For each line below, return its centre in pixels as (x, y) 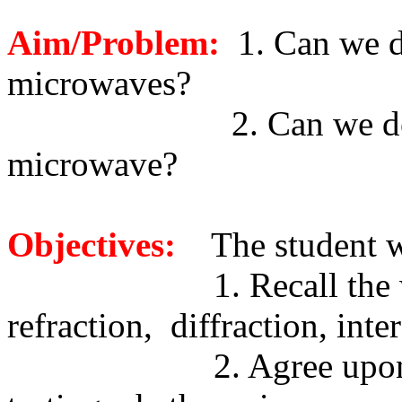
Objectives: (92, 245)
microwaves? (99, 83)
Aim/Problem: (114, 43)
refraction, (80, 325)
